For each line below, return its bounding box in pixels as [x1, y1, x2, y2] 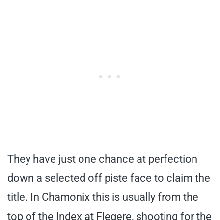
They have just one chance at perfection [7, 152, 197, 165]
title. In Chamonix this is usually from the [7, 191, 198, 203]
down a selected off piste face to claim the [7, 171, 210, 184]
